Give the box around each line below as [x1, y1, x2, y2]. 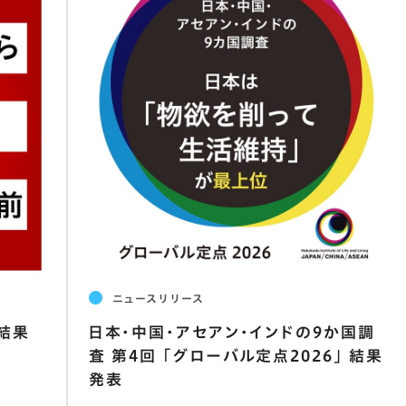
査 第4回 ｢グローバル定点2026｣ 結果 [88, 348, 384, 364]
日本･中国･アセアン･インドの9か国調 [88, 324, 375, 341]
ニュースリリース [111, 292, 204, 304]
